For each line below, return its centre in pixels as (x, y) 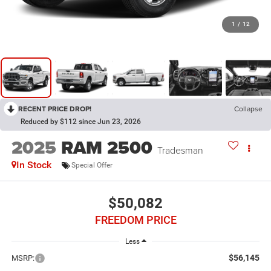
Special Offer (92, 165)
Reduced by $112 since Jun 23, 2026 (81, 122)
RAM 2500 (106, 148)
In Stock (34, 165)
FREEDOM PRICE (135, 220)
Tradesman (180, 150)
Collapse (248, 109)
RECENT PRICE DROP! (55, 109)
